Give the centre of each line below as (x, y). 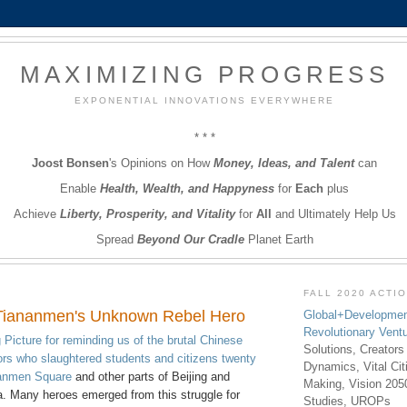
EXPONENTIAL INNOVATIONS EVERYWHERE (204, 100)
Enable (80, 188)
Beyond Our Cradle (190, 239)
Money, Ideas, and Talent (284, 163)
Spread (116, 239)
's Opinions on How (161, 163)
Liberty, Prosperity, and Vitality (147, 213)
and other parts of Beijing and (151, 377)
